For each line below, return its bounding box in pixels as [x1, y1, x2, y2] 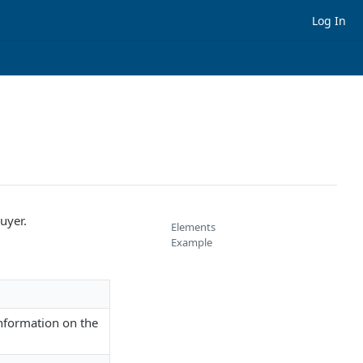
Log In [312, 12, 346, 28]
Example [171, 235, 212, 250]
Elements [171, 220, 216, 234]
